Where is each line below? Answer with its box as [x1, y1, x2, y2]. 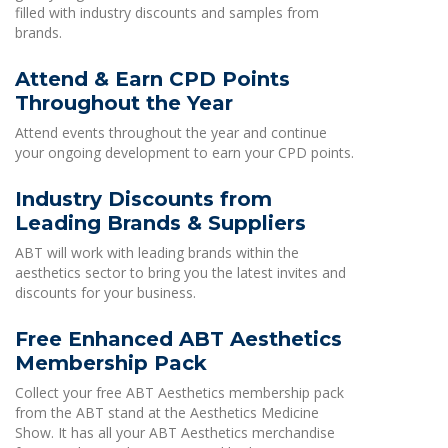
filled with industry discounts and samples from [15, 3, 319, 22]
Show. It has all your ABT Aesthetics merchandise [15, 423, 335, 442]
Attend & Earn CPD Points [15, 67, 290, 91]
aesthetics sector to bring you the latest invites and [15, 263, 346, 282]
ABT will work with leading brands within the [15, 243, 299, 262]
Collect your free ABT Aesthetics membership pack [15, 383, 344, 402]
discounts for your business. [15, 283, 196, 302]
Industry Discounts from [15, 187, 272, 211]
